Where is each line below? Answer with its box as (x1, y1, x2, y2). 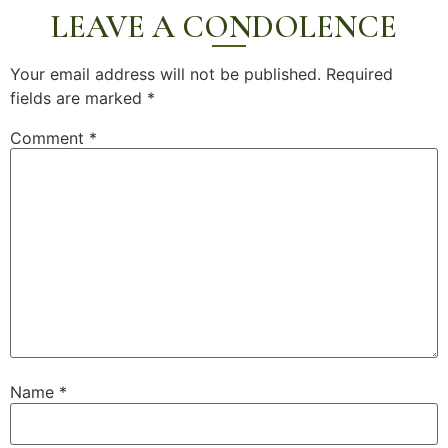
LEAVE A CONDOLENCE (51, 6, 397, 46)
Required (326, 63, 393, 84)
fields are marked (10, 87, 147, 108)
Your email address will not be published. (10, 63, 321, 84)
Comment (10, 127, 89, 148)
